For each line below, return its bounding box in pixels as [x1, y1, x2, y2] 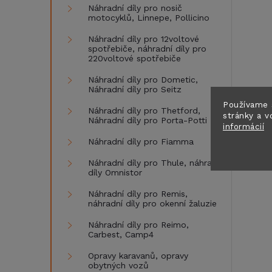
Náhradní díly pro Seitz [88, 84, 182, 94]
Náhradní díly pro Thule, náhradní [88, 158, 224, 168]
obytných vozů [88, 260, 149, 270]
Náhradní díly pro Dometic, [88, 75, 198, 84]
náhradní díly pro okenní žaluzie [88, 199, 217, 208]
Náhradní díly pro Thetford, [88, 106, 200, 115]
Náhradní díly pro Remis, [88, 189, 188, 199]
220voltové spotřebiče [88, 53, 181, 63]
